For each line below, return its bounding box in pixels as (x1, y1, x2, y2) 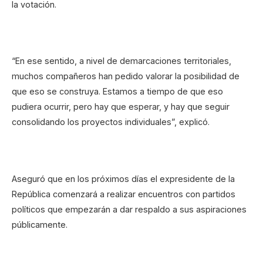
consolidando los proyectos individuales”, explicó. (12, 117, 210, 127)
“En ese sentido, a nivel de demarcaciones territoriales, (12, 56, 231, 66)
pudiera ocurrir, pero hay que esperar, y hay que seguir (12, 102, 230, 112)
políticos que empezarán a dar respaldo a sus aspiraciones (12, 204, 247, 214)
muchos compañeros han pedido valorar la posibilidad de (12, 71, 240, 82)
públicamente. (12, 219, 68, 230)
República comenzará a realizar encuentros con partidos (12, 188, 235, 199)
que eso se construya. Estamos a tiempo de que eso (12, 86, 223, 97)
